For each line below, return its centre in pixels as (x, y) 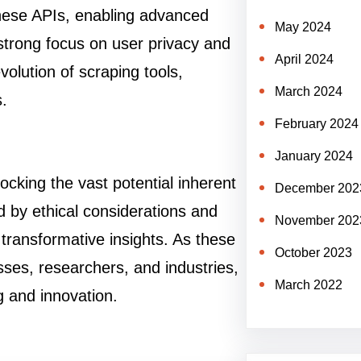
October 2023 (313, 253)
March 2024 (308, 91)
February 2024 (316, 124)
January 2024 (313, 156)
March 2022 (308, 285)
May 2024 (303, 27)
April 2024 (304, 59)
